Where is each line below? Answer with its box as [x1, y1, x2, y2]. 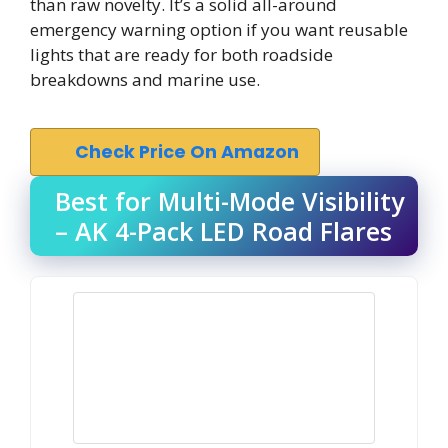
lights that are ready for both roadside [30, 43, 333, 66]
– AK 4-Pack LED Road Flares [55, 213, 392, 248]
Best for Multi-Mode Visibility [55, 183, 404, 218]
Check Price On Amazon [75, 139, 299, 164]
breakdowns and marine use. [30, 68, 260, 91]
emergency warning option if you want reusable [30, 18, 408, 41]
